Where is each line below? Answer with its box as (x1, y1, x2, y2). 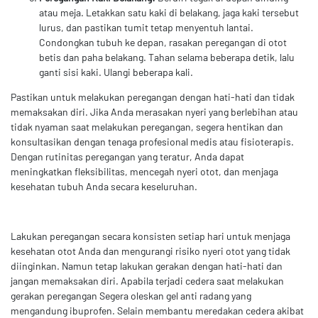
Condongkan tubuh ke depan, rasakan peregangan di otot (39, 35, 287, 48)
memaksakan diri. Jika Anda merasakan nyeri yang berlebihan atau (11, 105, 298, 118)
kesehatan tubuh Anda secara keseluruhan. (11, 180, 197, 192)
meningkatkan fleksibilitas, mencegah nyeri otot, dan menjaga (11, 165, 278, 177)
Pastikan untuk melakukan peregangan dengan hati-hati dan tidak (11, 90, 295, 103)
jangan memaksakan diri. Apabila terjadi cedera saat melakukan (11, 274, 284, 287)
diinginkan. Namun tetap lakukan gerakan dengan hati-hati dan (11, 259, 283, 272)
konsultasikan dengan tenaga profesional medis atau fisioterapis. (11, 135, 294, 148)
